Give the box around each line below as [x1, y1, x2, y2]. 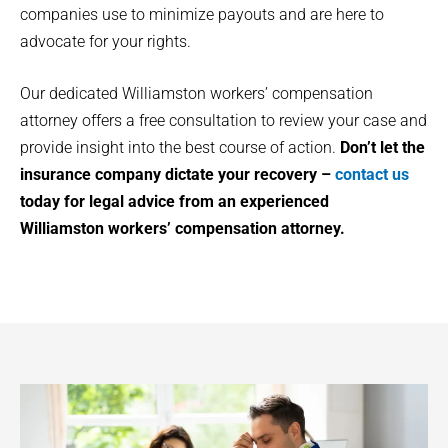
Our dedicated [20, 84, 122, 104]
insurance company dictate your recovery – [20, 165, 335, 185]
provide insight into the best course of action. [20, 138, 340, 158]
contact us [335, 165, 409, 185]
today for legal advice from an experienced [20, 192, 329, 212]
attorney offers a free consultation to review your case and [20, 111, 427, 131]
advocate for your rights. [20, 31, 191, 51]
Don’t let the [340, 138, 425, 158]
